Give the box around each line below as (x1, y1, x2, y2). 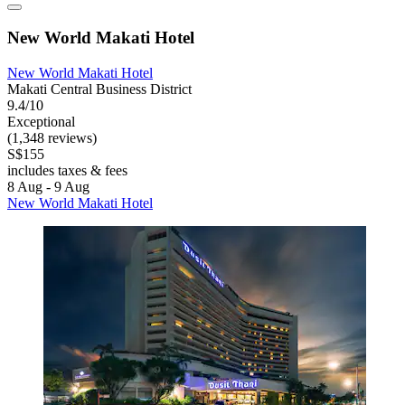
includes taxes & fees (7, 162, 127, 178)
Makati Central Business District (7, 80, 192, 97)
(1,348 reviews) (7, 129, 97, 146)
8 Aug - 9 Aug (7, 178, 89, 194)
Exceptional (7, 113, 75, 129)
